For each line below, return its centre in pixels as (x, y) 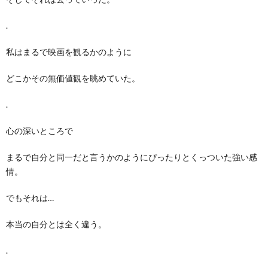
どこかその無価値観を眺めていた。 (73, 78)
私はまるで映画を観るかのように (69, 51)
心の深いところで (39, 130)
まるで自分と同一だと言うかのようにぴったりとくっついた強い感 (132, 157)
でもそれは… (30, 197)
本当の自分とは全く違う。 (56, 224)
